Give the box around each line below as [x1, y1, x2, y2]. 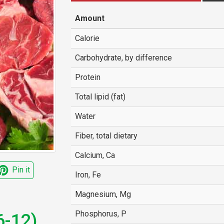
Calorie [74, 33, 99, 43]
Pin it [11, 165, 30, 175]
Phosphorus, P [74, 209, 126, 218]
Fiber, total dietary [74, 131, 137, 140]
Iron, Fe [74, 170, 101, 179]
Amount [74, 13, 104, 23]
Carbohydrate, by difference [74, 53, 172, 62]
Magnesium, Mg [74, 189, 131, 199]
